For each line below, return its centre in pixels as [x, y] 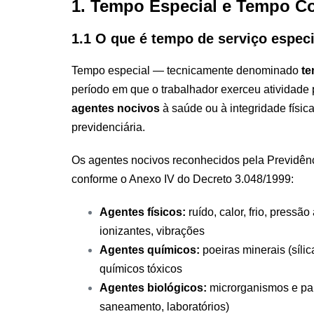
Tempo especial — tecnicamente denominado [186, 70]
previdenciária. [108, 127]
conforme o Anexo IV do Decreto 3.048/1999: [183, 179]
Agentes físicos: [143, 212]
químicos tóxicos [141, 268]
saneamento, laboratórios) [164, 306]
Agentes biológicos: [153, 287]
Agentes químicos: [150, 250]
